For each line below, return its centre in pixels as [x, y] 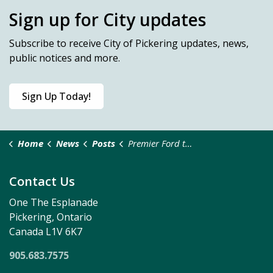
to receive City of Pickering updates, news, [151, 43]
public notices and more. [65, 58]
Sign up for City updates [108, 19]
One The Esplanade [54, 202]
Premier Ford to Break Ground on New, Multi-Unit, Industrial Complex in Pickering [156, 143]
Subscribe [32, 43]
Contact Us [42, 181]
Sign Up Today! [56, 96]
